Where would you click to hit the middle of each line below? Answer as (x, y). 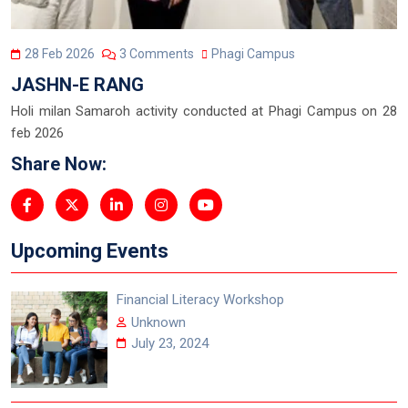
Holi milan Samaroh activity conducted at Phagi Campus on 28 (204, 111)
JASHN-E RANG (77, 84)
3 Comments (155, 53)
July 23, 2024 (170, 343)
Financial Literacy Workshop (200, 299)
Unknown (158, 322)
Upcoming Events (90, 250)
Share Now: (59, 163)
